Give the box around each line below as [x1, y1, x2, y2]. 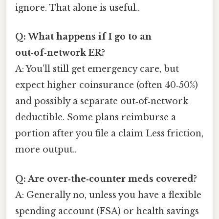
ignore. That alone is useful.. [15, 2, 140, 14]
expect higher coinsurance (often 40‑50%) [15, 80, 198, 91]
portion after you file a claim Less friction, [15, 128, 203, 139]
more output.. [15, 144, 77, 155]
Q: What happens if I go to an [15, 31, 152, 43]
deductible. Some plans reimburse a [15, 112, 176, 123]
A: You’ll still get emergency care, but [15, 64, 179, 75]
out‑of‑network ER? [15, 47, 105, 59]
